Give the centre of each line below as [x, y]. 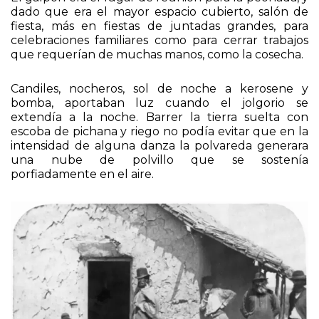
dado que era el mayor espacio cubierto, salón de [159, 12]
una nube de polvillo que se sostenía [159, 160]
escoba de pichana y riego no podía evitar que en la [159, 132]
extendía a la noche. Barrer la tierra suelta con [159, 117]
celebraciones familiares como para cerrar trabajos [159, 41]
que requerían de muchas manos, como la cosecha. [157, 55]
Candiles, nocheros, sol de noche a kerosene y [159, 89]
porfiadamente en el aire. [82, 174]
